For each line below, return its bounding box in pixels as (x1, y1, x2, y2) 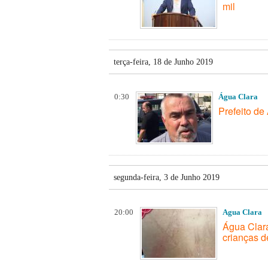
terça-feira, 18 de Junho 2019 (114, 57, 213, 66)
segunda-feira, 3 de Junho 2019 (114, 172, 220, 182)
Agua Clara (223, 207, 262, 217)
